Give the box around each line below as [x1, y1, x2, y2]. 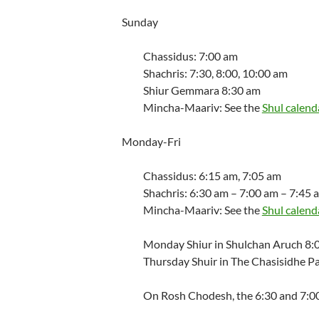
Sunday [121, 15, 158, 28]
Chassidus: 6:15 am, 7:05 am [142, 169, 281, 182]
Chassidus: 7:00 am [142, 49, 238, 63]
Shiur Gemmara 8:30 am [142, 83, 261, 97]
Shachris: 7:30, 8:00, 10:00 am [142, 66, 288, 80]
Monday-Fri [121, 135, 181, 148]
